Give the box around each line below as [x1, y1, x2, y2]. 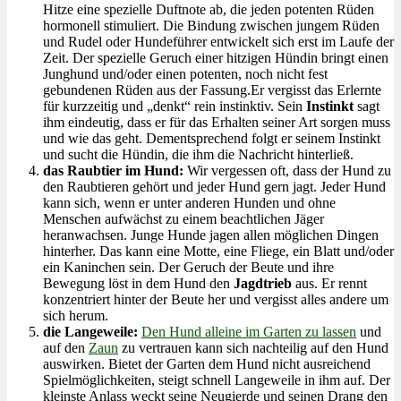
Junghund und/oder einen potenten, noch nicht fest [43, 65, 328, 81]
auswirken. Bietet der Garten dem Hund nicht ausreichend [43, 355, 371, 371]
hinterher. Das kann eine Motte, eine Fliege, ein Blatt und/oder [43, 243, 394, 259]
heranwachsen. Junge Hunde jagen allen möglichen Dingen [43, 226, 379, 243]
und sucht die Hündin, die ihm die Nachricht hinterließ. [43, 146, 354, 162]
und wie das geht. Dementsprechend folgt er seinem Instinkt [43, 130, 380, 146]
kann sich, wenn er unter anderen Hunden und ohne [43, 194, 336, 210]
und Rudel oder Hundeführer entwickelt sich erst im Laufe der [43, 33, 394, 49]
